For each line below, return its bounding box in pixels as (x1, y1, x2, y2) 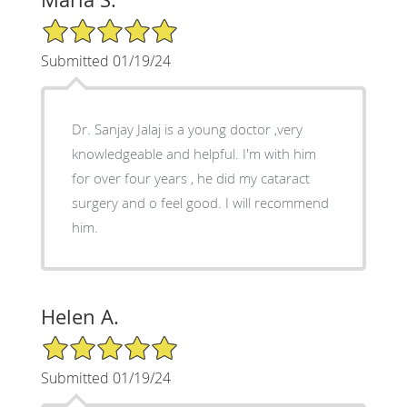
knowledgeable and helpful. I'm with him (71, 144, 243, 163)
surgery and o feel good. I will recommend (71, 193, 329, 212)
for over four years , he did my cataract (71, 168, 310, 187)
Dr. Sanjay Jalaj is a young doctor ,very (71, 119, 303, 138)
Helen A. (40, 303, 119, 330)
